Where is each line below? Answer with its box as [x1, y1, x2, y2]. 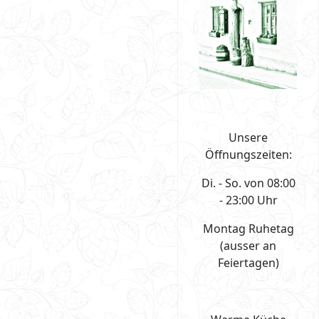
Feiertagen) [217, 254, 279, 271]
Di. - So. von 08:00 [201, 174, 296, 191]
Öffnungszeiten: [204, 146, 292, 162]
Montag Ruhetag [202, 220, 294, 236]
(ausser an [220, 237, 276, 253]
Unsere [229, 129, 268, 145]
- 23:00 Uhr [219, 192, 278, 208]
